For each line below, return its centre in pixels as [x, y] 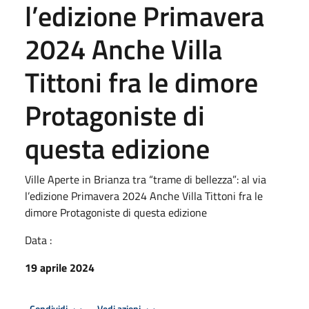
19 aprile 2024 [60, 267]
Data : [38, 240]
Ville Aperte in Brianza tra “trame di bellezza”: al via [146, 179]
